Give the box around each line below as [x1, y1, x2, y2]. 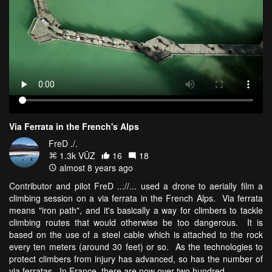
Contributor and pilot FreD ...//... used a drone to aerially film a [9, 180, 263, 192]
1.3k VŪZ [57, 149, 95, 162]
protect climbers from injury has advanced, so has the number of [9, 253, 263, 265]
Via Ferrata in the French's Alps [9, 120, 139, 133]
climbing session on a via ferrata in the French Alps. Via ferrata [9, 192, 263, 205]
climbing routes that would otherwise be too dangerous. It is [9, 216, 263, 229]
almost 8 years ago [57, 161, 133, 174]
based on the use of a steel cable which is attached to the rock [9, 228, 263, 241]
